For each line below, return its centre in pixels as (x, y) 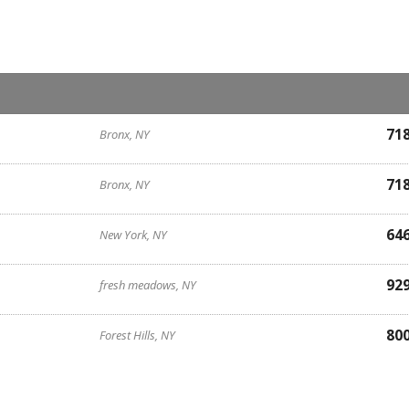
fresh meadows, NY (148, 285)
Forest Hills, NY (138, 335)
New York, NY (134, 235)
